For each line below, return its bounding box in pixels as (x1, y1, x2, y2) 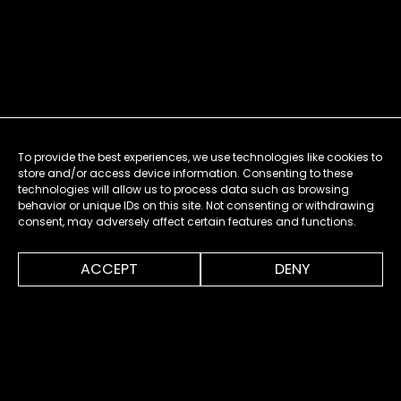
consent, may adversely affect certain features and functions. (18, 214, 356, 229)
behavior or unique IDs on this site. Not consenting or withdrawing (18, 198, 374, 213)
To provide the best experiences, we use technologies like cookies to (18, 149, 382, 165)
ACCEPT (81, 259, 138, 279)
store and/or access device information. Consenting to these (18, 166, 353, 181)
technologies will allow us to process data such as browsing (18, 182, 349, 197)
